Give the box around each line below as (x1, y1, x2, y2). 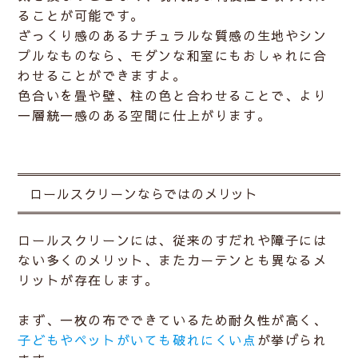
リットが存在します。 (18, 271, 159, 289)
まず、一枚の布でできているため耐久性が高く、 (18, 311, 328, 329)
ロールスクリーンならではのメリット (30, 185, 259, 203)
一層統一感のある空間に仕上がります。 (18, 106, 272, 125)
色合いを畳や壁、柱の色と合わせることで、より (18, 86, 328, 105)
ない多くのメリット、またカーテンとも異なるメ (18, 251, 328, 269)
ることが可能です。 (18, 6, 145, 25)
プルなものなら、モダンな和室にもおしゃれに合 (18, 46, 328, 65)
